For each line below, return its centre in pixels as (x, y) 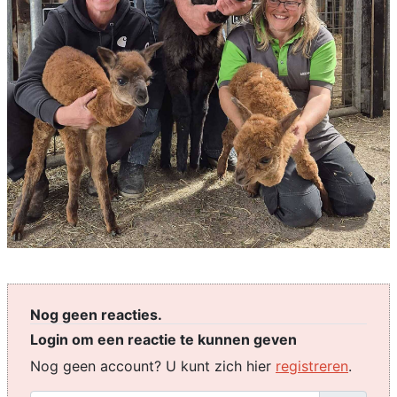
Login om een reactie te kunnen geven (163, 339)
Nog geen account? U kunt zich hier (153, 366)
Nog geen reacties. (96, 314)
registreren (312, 366)
